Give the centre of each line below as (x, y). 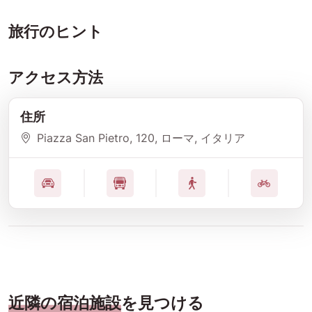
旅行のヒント (56, 32)
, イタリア (220, 138)
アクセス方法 (56, 78)
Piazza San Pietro (83, 138)
